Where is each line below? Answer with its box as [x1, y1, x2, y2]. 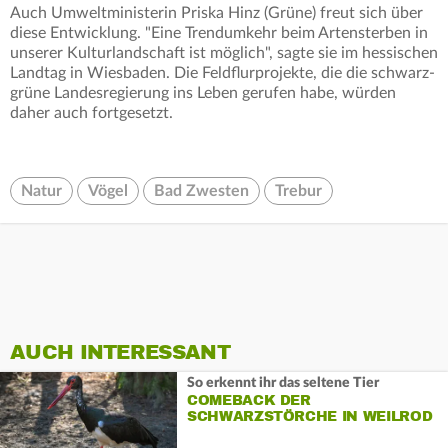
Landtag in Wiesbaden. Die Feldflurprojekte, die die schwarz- [10, 65, 435, 82]
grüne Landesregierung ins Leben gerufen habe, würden [10, 85, 396, 102]
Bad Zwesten [154, 183, 249, 200]
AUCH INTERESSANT [10, 340, 230, 366]
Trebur [275, 183, 322, 200]
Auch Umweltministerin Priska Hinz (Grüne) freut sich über [10, 5, 423, 22]
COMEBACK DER [186, 391, 311, 409]
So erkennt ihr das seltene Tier [186, 375, 379, 390]
